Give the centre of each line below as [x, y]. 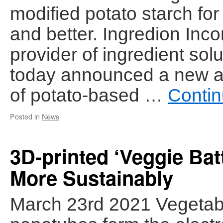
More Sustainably [92, 177]
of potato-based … [89, 95]
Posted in [25, 116]
